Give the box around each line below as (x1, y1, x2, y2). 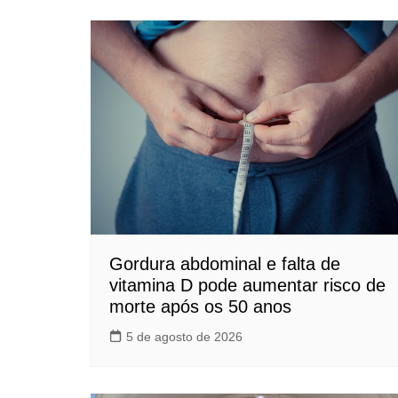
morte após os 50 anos (109, 296, 291, 316)
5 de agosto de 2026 (126, 329, 243, 344)
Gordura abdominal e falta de (109, 253, 340, 274)
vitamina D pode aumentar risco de (109, 275, 386, 295)
